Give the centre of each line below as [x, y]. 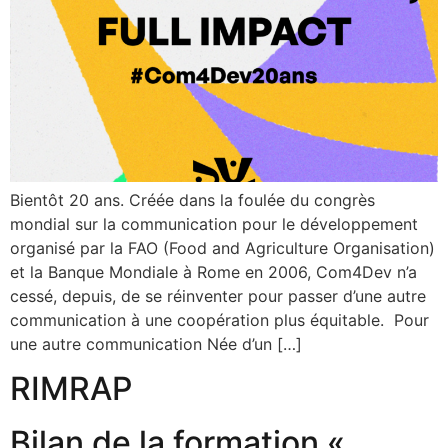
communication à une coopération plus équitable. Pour [219, 320]
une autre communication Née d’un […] [156, 344]
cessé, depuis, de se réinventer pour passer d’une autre [218, 296]
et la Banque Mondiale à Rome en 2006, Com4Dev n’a [213, 272]
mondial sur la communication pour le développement [214, 224]
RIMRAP [71, 389]
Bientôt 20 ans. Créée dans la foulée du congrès [192, 200]
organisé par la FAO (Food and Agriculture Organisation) [222, 248]
